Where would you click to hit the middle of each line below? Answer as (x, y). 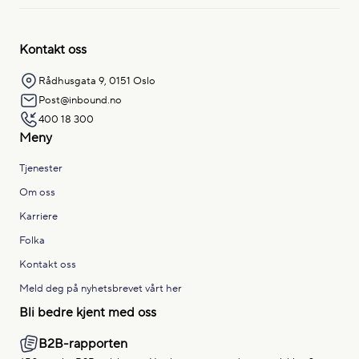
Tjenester (41, 167)
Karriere (38, 216)
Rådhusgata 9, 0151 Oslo (97, 80)
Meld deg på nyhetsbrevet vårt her (101, 288)
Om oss (37, 192)
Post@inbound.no (80, 99)
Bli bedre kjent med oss (88, 312)
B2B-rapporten (83, 343)
